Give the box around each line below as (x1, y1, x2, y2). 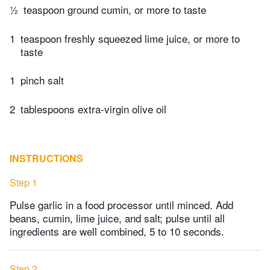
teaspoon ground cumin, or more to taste (24, 2, 206, 17)
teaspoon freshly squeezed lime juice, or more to (20, 30, 240, 46)
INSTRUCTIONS (10, 151, 83, 165)
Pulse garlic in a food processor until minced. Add (10, 196, 233, 212)
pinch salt (20, 72, 64, 88)
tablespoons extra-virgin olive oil (20, 101, 166, 116)
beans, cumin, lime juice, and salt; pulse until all (10, 210, 225, 225)
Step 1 (10, 175, 37, 189)
